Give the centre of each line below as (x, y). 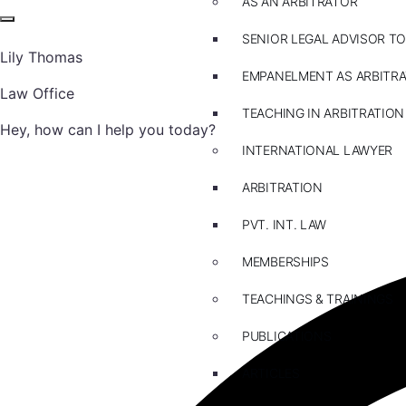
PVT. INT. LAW (285, 224)
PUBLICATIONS (287, 336)
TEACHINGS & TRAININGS (318, 299)
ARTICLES (271, 373)
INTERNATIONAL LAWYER (318, 150)
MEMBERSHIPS (285, 261)
